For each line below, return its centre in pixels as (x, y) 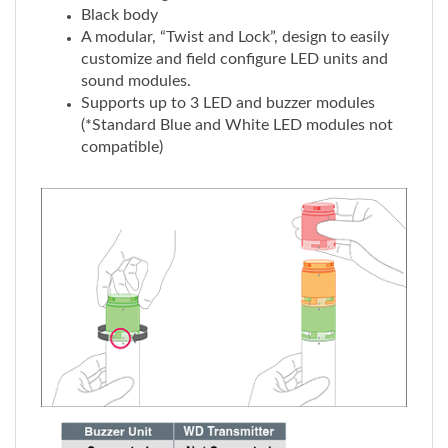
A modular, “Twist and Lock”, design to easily (235, 14)
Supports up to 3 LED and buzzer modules (228, 80)
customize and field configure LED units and (234, 36)
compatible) (122, 124)
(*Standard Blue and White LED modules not (237, 102)
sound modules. (136, 58)
